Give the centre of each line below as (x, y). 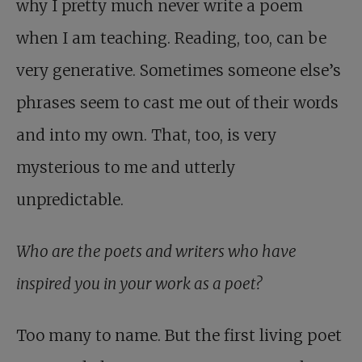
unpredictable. (70, 199)
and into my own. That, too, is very (146, 135)
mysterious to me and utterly (126, 167)
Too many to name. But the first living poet (179, 335)
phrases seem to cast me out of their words (177, 102)
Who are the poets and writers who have (156, 251)
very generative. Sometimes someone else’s (179, 70)
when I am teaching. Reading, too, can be (171, 38)
